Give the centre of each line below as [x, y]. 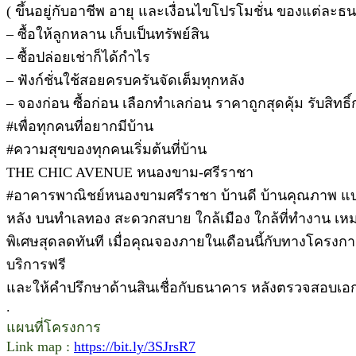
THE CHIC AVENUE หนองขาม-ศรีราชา [130, 172]
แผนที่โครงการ [54, 327]
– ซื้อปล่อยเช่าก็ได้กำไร [78, 57]
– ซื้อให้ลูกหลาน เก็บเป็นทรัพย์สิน [108, 34]
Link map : [40, 346]
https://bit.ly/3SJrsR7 [135, 346]
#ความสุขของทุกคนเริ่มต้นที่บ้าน [106, 149]
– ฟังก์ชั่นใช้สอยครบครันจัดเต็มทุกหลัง [126, 80]
